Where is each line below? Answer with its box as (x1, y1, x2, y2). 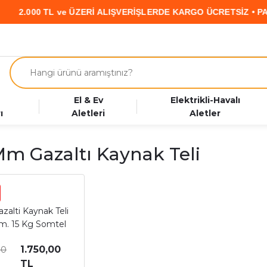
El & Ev (73, 95, 103, 105)
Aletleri (72, 108, 105, 119)
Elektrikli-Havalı (170, 95, 240, 105)
